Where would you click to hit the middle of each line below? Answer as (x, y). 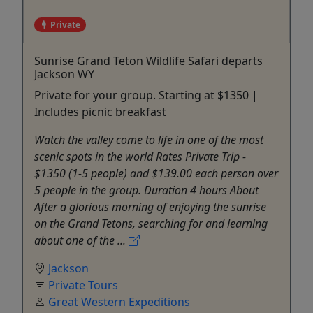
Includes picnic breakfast (100, 111)
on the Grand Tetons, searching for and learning (151, 223)
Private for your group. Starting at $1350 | (146, 95)
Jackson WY (64, 74)
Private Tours (83, 285)
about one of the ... (81, 240)
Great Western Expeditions (119, 301)
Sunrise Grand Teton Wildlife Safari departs (148, 60)
